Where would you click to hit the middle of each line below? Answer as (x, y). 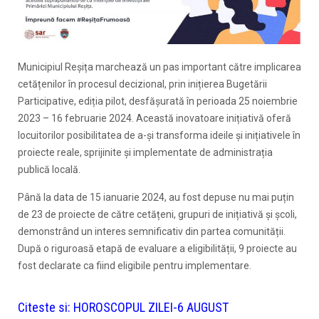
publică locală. (49, 170)
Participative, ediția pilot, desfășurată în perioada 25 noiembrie (158, 101)
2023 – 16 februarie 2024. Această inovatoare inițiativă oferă (155, 119)
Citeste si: (46, 308)
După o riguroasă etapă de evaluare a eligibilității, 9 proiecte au (157, 249)
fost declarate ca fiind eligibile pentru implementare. (135, 266)
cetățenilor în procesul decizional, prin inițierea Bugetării (142, 84)
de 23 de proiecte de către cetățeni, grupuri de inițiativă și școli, (157, 215)
